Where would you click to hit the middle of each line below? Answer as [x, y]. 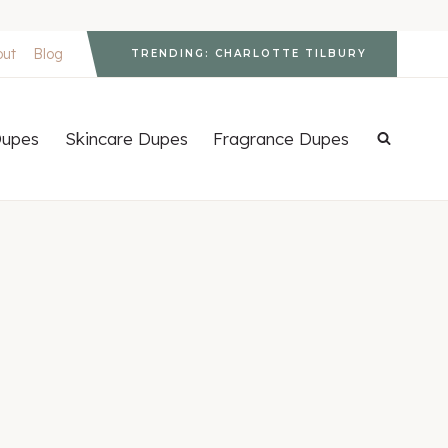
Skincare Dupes [126, 139]
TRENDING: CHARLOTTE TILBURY [249, 53]
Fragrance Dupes [281, 139]
